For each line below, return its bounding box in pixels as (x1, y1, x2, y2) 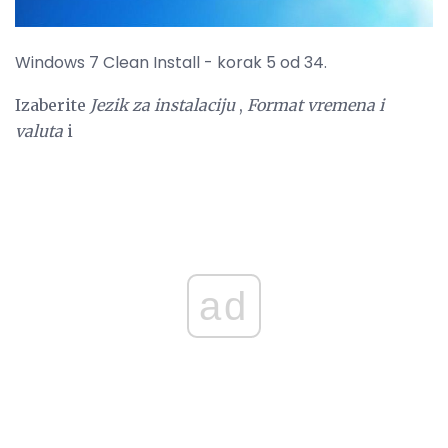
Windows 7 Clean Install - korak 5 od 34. (15, 50, 327, 74)
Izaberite (15, 94, 90, 115)
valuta (15, 120, 63, 141)
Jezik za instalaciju (90, 94, 235, 115)
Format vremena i (247, 94, 384, 115)
